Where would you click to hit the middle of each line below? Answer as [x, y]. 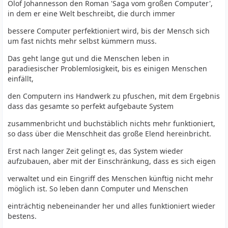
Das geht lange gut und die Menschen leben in [89, 58]
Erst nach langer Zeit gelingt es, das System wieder [96, 151]
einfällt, [21, 79]
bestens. [22, 216]
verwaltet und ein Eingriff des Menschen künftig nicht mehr [111, 178]
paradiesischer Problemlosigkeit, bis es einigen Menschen [108, 68]
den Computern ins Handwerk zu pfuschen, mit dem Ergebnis [114, 96]
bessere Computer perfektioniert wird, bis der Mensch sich [109, 31]
